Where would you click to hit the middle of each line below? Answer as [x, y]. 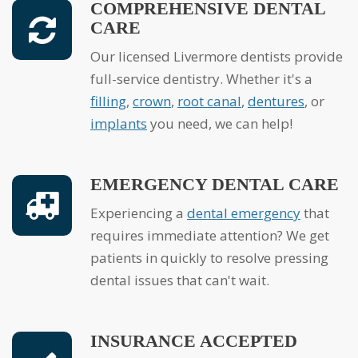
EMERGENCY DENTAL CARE [215, 185]
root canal [209, 101]
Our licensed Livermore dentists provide [95, 57]
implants [119, 124]
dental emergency [244, 213]
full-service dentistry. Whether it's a [201, 79]
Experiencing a [143, 213]
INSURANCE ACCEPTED [194, 341]
